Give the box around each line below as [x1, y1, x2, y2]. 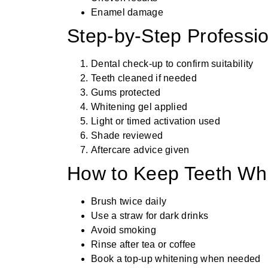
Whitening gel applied [91, 102, 188, 112]
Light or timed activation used [91, 116, 220, 127]
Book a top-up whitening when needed [91, 254, 261, 264]
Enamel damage [91, 7, 163, 18]
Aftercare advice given [91, 145, 190, 156]
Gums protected [91, 87, 161, 98]
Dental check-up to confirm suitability [91, 59, 254, 69]
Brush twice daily [91, 196, 167, 207]
